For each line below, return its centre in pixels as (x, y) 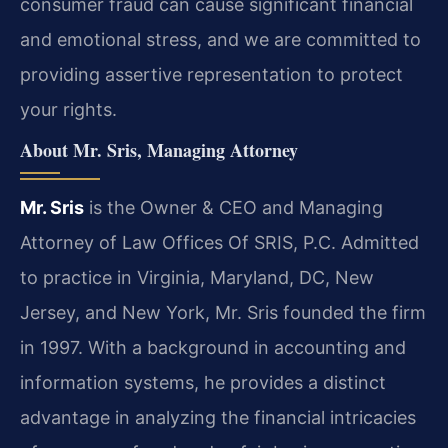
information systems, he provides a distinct (203, 383)
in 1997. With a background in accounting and (213, 348)
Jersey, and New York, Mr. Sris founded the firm (223, 313)
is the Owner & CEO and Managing (233, 208)
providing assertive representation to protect (211, 74)
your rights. (68, 109)
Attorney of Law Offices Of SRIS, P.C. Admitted (219, 243)
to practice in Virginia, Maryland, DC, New (197, 278)
